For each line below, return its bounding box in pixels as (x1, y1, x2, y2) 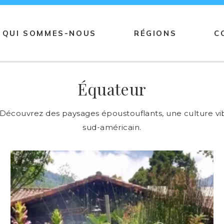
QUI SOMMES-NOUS (2, 28, 96, 38)
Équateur (77, 78, 147, 99)
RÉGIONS (133, 28, 177, 38)
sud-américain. (82, 122, 141, 132)
